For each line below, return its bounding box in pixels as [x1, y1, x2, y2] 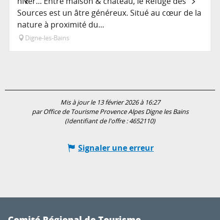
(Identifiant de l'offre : [65, 116, 129, 125]
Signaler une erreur [78, 142, 154, 153]
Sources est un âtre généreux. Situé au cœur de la [17, 7, 201, 18]
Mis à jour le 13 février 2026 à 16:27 [60, 98, 160, 107]
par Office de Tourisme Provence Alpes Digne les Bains [31, 107, 189, 116]
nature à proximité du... [17, 19, 104, 30]
